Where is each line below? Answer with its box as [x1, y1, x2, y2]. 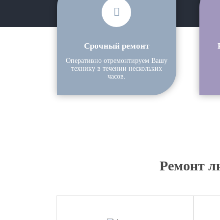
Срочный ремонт [83, 39, 149, 52]
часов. [107, 73, 126, 80]
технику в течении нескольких [71, 65, 162, 72]
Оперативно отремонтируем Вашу [65, 57, 167, 64]
